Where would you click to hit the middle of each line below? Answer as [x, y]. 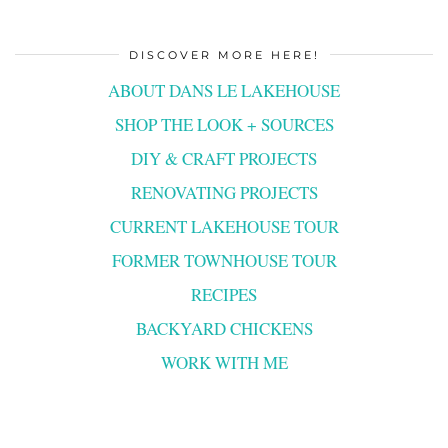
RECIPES [224, 294]
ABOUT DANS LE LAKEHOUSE [224, 90]
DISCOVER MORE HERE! [224, 54]
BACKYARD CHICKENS [224, 328]
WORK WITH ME [224, 362]
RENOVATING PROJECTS [224, 192]
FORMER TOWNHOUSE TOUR [224, 260]
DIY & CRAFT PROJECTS [224, 158]
